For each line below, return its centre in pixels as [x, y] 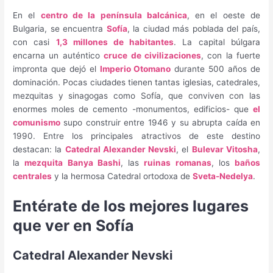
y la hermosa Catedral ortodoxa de [122, 176]
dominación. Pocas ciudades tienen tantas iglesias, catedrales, [136, 83]
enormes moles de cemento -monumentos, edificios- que [133, 109]
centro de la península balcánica [114, 16]
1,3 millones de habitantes [115, 42]
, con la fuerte [230, 56]
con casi [34, 42]
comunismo [37, 123]
